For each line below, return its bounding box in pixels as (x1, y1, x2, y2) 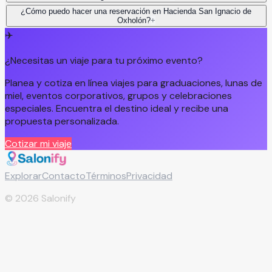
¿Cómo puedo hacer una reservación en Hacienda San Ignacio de (21, 7, 251, 16)
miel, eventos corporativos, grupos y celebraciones (5, 89, 232, 102)
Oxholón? (117, 16, 151, 25)
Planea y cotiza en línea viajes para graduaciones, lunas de (5, 76, 262, 89)
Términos (86, 169, 126, 182)
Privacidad (126, 169, 172, 182)
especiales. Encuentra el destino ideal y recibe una (5, 101, 228, 115)
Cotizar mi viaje (5, 137, 72, 150)
